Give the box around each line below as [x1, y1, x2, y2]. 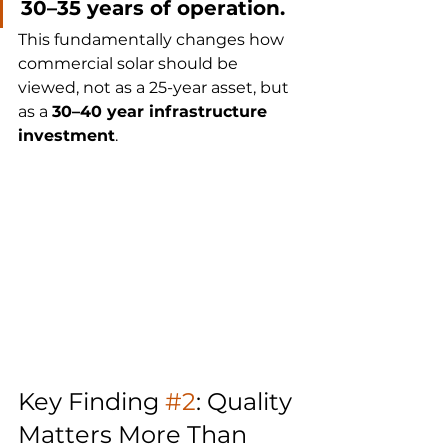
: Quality [196, 387, 298, 417]
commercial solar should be [18, 54, 242, 74]
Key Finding [18, 387, 165, 417]
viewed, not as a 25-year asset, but [18, 78, 293, 98]
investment [18, 126, 115, 146]
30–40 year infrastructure [52, 102, 272, 122]
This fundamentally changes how [18, 30, 288, 50]
